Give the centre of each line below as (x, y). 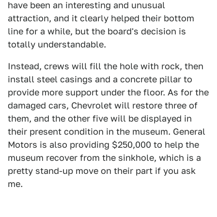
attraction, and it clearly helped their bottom (101, 18)
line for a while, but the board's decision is (97, 31)
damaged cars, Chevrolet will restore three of (103, 105)
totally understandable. (57, 44)
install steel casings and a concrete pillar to (100, 79)
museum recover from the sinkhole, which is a (104, 158)
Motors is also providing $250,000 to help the (103, 145)
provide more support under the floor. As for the (108, 92)
